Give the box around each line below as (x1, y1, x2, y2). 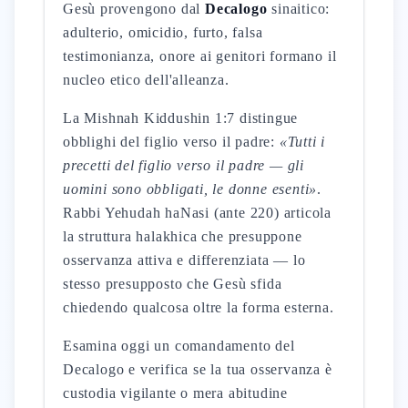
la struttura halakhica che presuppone (63, 229, 302, 244)
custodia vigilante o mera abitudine (63, 385, 289, 401)
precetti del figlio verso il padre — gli (63, 158, 305, 173)
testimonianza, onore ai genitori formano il (63, 48, 337, 64)
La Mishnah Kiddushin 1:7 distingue (63, 110, 299, 126)
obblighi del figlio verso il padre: (63, 134, 280, 149)
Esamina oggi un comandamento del (63, 338, 295, 353)
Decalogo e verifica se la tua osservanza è (63, 362, 332, 377)
